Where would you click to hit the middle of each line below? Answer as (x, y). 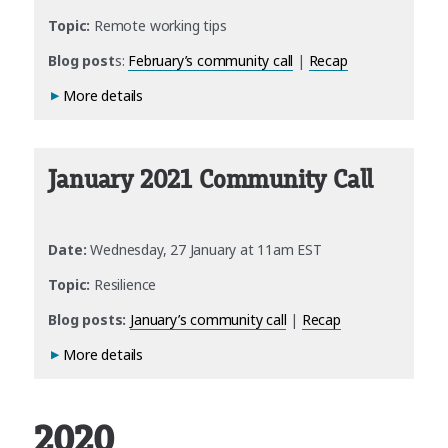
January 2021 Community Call (211, 180)
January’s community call (208, 320)
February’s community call (211, 61)
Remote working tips (158, 26)
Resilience (123, 285)
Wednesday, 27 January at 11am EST (204, 250)
